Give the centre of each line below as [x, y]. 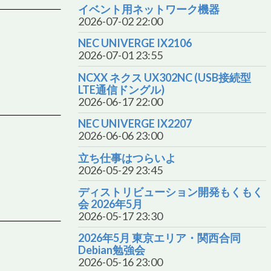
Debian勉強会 [112, 250]
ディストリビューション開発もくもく [171, 192]
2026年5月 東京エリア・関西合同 [159, 238]
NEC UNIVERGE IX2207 [135, 124]
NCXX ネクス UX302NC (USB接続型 [165, 77]
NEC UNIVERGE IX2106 [135, 43]
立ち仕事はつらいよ [127, 158]
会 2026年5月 [110, 204]
